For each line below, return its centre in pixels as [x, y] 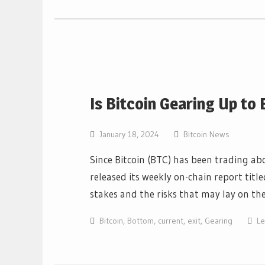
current [171, 221]
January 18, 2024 [129, 134]
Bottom [140, 221]
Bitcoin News [206, 134]
